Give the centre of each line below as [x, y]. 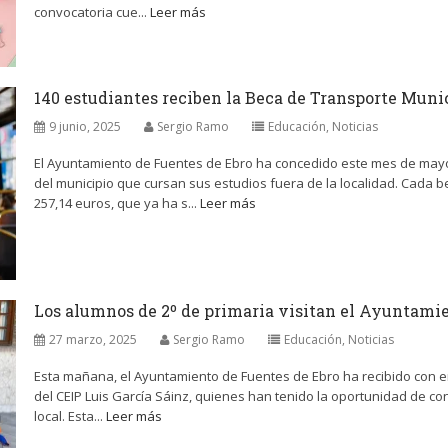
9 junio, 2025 [85, 126]
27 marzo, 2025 [93, 339]
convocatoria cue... [92, 12]
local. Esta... [70, 416]
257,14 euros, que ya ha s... [117, 203]
